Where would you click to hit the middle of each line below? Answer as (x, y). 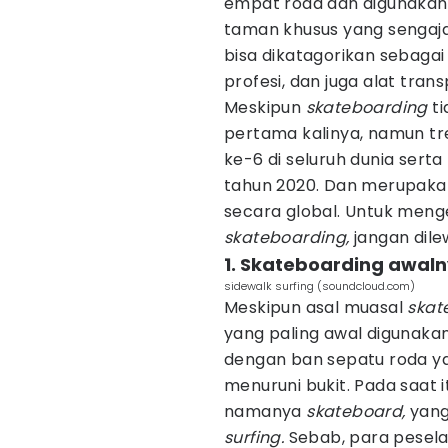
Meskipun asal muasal (316, 307)
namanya (265, 411)
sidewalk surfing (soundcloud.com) (319, 286)
